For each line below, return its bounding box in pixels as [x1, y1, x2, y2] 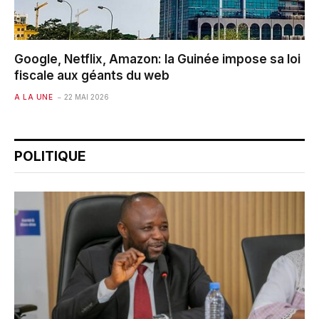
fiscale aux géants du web [14, 68, 169, 83]
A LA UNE [14, 92, 53, 101]
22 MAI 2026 [64, 92, 109, 101]
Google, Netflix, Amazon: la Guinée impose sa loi [14, 51, 300, 66]
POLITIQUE [14, 147, 86, 164]
